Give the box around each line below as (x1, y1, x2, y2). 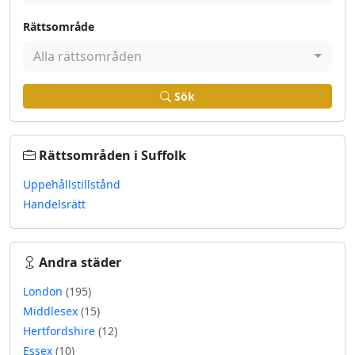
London (23, 284, 66, 299)
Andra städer (39, 254, 121, 271)
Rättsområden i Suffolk (39, 147, 186, 164)
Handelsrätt (23, 197, 86, 212)
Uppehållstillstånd (23, 177, 120, 192)
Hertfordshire (23, 323, 98, 338)
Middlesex (23, 303, 81, 319)
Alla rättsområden (33, 48, 142, 65)
